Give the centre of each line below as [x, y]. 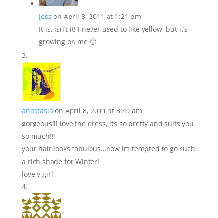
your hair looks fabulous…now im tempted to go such [108, 149]
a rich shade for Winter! [60, 161]
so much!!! [38, 136]
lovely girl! [38, 174]
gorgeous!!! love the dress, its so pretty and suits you [108, 123]
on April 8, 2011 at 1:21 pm [97, 16]
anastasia [37, 111]
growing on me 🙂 [67, 42]
